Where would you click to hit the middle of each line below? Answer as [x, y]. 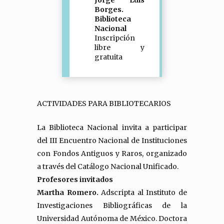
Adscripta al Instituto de [144, 192]
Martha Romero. [69, 192]
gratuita [108, 57]
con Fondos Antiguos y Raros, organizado [112, 153]
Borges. [109, 9]
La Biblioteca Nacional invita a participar [112, 127]
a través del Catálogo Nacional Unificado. [108, 166]
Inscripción [115, 38]
